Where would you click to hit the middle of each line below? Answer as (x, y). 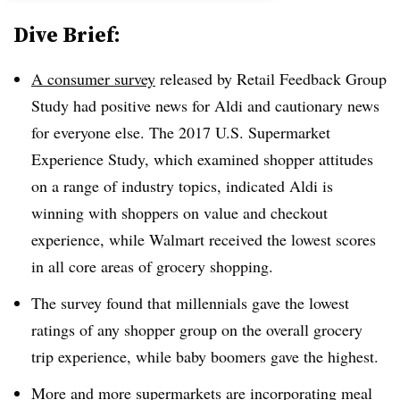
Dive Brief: (67, 34)
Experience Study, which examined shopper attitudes (202, 159)
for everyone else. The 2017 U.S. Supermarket (181, 132)
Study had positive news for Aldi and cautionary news (205, 105)
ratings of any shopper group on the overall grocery (197, 329)
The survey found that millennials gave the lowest (190, 302)
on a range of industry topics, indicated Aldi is (182, 186)
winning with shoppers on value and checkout (179, 212)
